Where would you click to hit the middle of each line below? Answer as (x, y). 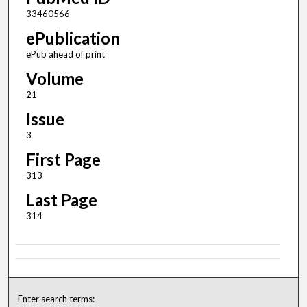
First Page (63, 160)
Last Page (61, 200)
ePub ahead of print (65, 54)
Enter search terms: (57, 299)
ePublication (73, 38)
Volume (54, 79)
